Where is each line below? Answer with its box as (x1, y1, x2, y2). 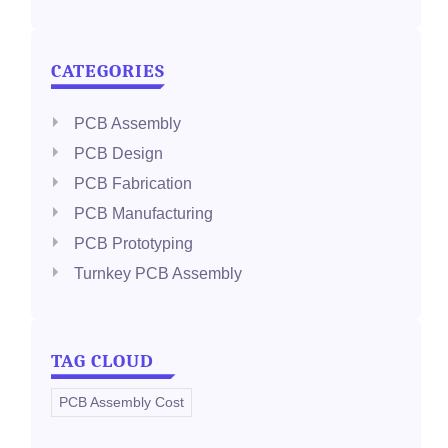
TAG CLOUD (51, 350, 155, 373)
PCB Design (74, 145, 164, 163)
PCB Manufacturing (74, 205, 214, 223)
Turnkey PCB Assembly (74, 265, 243, 283)
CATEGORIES (51, 60, 166, 83)
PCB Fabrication (74, 175, 193, 193)
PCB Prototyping (74, 235, 194, 253)
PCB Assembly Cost (59, 394, 185, 411)
